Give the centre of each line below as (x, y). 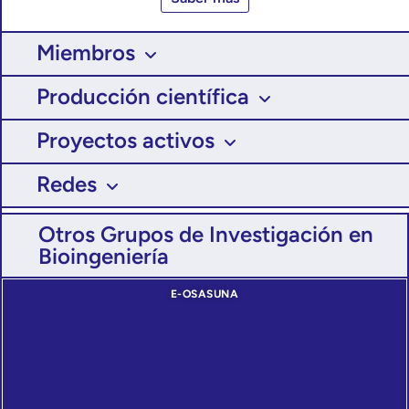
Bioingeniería (104, 257)
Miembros (86, 53)
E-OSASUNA (204, 294)
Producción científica (143, 97)
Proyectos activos (126, 141)
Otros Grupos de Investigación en (206, 235)
